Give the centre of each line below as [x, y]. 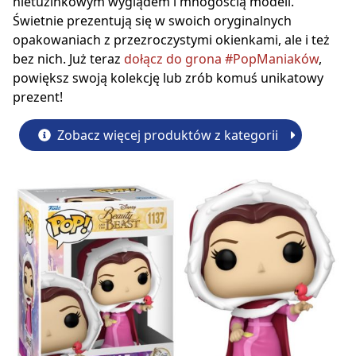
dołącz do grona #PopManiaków [221, 59]
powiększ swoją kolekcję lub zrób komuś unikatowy [168, 78]
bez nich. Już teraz [68, 59]
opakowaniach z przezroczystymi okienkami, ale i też [171, 40]
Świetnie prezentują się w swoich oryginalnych [152, 21]
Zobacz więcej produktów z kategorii [166, 135]
